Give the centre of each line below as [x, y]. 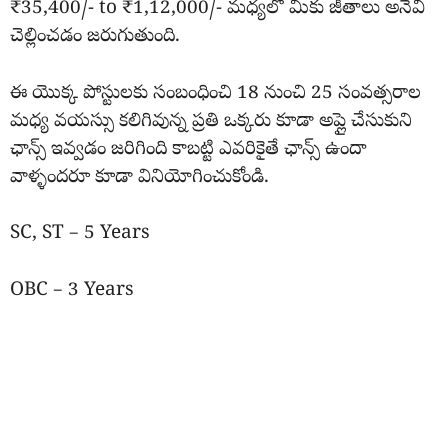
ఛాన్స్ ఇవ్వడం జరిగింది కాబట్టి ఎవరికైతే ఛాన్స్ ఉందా [188, 149]
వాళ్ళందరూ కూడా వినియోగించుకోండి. [139, 177]
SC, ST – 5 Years [80, 234]
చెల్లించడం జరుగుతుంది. [95, 37]
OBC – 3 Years [72, 290]
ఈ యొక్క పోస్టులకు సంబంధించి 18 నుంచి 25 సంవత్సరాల [215, 93]
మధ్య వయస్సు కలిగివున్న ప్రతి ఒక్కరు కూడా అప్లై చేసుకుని [211, 121]
